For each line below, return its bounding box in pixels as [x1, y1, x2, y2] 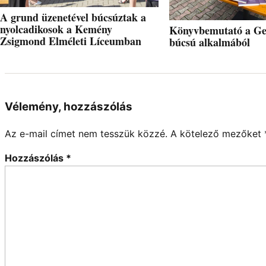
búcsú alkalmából [169, 34, 250, 50]
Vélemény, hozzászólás [5, 99, 132, 113]
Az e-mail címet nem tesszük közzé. [5, 128, 167, 140]
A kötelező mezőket [170, 128, 264, 140]
